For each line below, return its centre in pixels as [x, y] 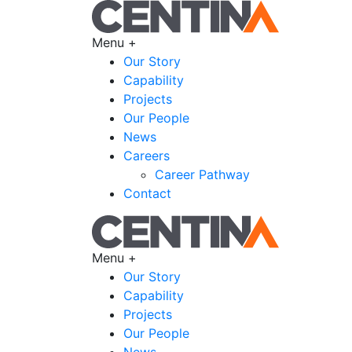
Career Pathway [202, 174]
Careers [147, 156]
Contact [147, 193]
